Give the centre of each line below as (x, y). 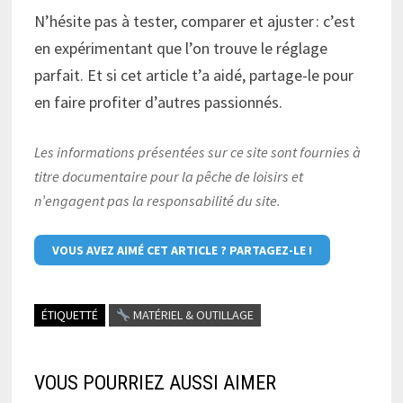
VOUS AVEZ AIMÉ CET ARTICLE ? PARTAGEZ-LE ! (182, 251)
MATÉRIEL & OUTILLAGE (192, 315)
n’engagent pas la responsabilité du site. (157, 200)
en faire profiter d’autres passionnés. (158, 102)
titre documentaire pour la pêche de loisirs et (168, 176)
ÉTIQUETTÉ (69, 315)
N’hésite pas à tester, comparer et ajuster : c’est (194, 21)
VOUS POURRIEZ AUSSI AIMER (155, 383)
